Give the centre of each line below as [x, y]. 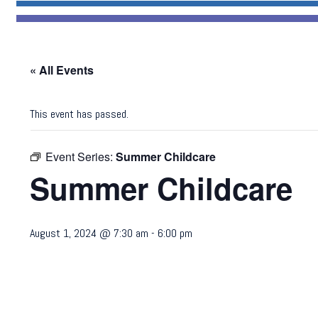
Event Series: [81, 157]
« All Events [62, 70]
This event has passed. [79, 114]
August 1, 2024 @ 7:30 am [89, 233]
